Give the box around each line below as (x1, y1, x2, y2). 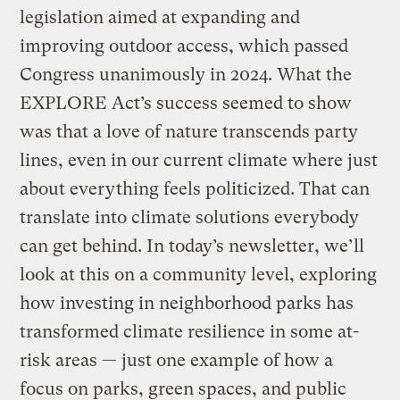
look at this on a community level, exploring (20, 264, 378, 286)
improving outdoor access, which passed (20, 36, 349, 57)
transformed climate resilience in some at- (20, 321, 360, 343)
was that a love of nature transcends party (20, 121, 359, 143)
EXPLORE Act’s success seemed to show (20, 93, 353, 114)
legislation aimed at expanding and (20, 7, 301, 29)
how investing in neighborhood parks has (20, 293, 354, 314)
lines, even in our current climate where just (20, 150, 379, 171)
